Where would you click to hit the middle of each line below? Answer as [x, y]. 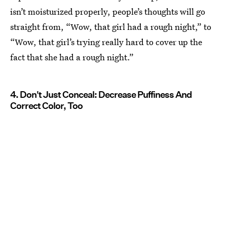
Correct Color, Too [46, 106]
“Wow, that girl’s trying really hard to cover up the [106, 42]
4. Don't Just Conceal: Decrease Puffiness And [101, 95]
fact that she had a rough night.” [72, 57]
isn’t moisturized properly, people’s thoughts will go [108, 12]
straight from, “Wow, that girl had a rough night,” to [111, 27]
